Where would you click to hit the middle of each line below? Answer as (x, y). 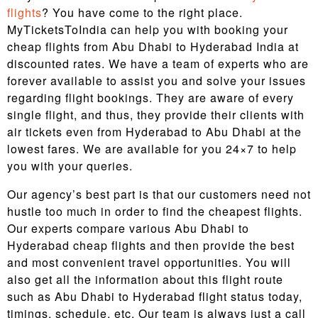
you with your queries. (70, 166)
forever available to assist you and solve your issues (157, 81)
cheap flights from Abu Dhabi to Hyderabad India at (153, 46)
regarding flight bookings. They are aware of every (150, 98)
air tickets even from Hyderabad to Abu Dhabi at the (154, 132)
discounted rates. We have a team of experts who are (158, 64)
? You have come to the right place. (142, 12)
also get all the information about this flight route (145, 279)
